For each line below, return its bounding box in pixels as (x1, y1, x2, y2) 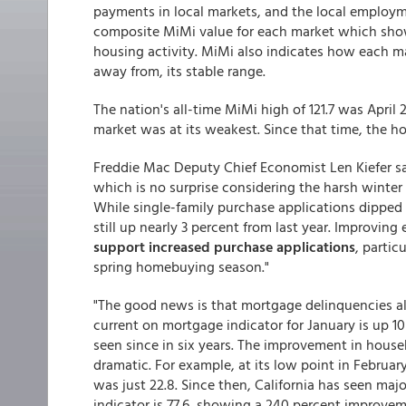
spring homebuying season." (93, 256, 269, 277)
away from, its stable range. (93, 60, 266, 82)
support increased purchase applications (93, 236, 355, 257)
